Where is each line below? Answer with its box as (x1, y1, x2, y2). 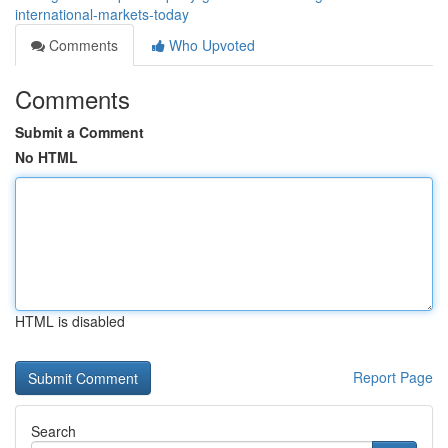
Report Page (353, 367, 433, 387)
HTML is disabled (15, 311, 125, 331)
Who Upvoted (165, 35, 255, 55)
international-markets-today (15, 4, 189, 24)
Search (31, 421, 76, 441)
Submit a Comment (15, 122, 144, 142)
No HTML (15, 147, 78, 167)
